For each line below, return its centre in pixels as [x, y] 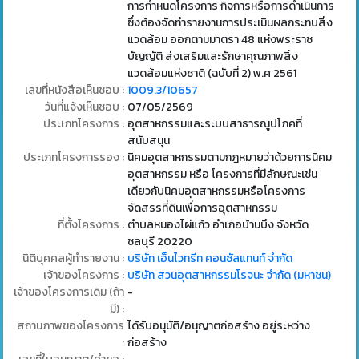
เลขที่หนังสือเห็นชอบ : [74, 91]
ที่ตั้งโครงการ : [91, 225]
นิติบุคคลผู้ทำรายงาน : [73, 259]
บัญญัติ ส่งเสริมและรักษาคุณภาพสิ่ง [212, 57]
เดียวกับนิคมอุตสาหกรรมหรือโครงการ [216, 192]
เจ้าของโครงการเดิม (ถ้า [69, 292]
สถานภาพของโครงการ [70, 326]
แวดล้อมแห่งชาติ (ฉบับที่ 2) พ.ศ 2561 [212, 74]
